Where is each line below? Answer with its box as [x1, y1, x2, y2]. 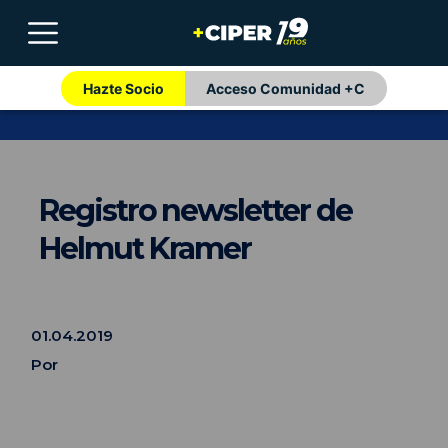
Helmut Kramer [39, 230, 252, 268]
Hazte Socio [82, 79, 164, 97]
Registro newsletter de [39, 192, 352, 230]
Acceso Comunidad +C [206, 79, 366, 97]
